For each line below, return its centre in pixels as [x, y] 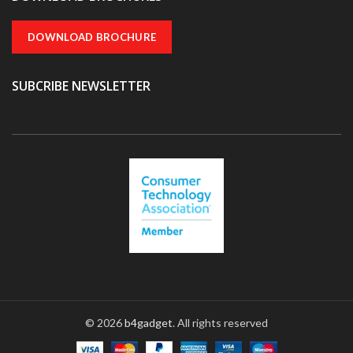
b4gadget [149, 322]
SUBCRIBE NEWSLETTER [81, 85]
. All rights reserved [220, 322]
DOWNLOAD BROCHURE [92, 37]
